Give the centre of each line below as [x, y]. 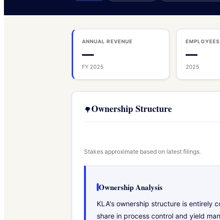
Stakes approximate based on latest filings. [142, 151]
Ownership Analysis [131, 187]
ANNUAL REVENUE [107, 41]
